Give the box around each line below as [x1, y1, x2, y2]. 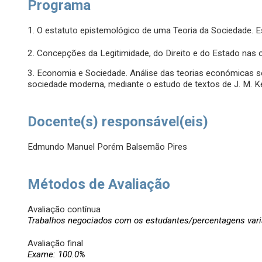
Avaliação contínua [27, 204, 101, 215]
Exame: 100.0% [27, 249, 86, 260]
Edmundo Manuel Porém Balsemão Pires [27, 142, 188, 153]
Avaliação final [27, 238, 84, 249]
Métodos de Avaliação [27, 176, 171, 193]
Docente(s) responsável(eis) [27, 113, 209, 130]
